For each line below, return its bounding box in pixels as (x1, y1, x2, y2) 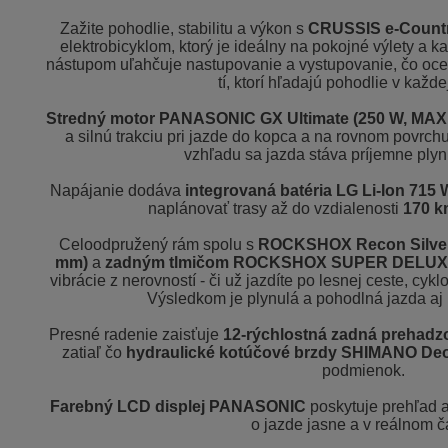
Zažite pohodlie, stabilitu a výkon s (60, 20, 305, 38)
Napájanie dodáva (49, 182, 181, 200)
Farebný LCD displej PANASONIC (49, 398, 306, 416)
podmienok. (321, 362, 405, 380)
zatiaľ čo (61, 344, 122, 362)
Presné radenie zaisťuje (48, 326, 219, 344)
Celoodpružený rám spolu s (59, 236, 255, 254)
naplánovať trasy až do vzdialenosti (147, 200, 399, 218)
